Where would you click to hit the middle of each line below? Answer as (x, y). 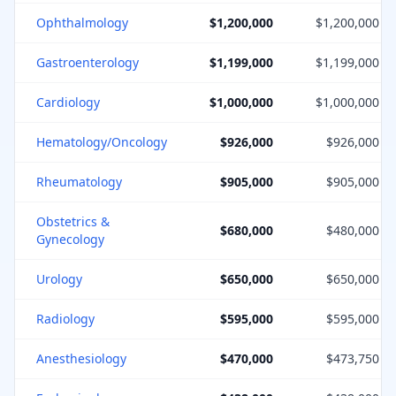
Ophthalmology (82, 23)
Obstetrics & (73, 221)
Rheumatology (79, 182)
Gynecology (70, 239)
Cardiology (68, 102)
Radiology (65, 319)
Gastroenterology (88, 62)
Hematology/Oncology (102, 142)
